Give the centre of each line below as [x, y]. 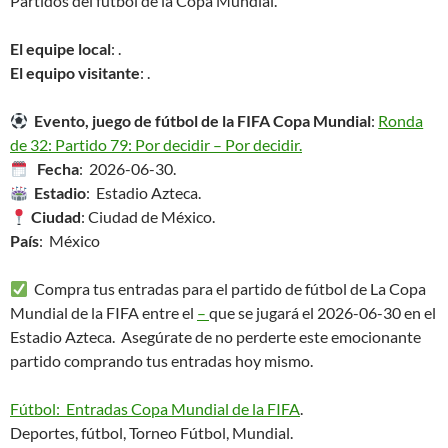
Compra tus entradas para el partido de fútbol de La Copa [227, 288]
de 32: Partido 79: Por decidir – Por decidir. [156, 144]
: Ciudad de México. [148, 216]
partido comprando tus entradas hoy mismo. [161, 360]
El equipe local [60, 48]
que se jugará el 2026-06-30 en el [322, 312]
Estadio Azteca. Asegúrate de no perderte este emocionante [215, 336]
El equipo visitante [75, 72]
